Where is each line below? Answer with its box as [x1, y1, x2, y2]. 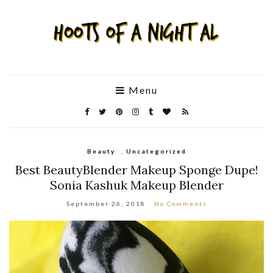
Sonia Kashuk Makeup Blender [49, 177, 224, 193]
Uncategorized [126, 147, 186, 155]
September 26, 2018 [66, 199, 146, 207]
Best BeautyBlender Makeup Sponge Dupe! [15, 161, 258, 177]
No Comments [154, 199, 207, 207]
